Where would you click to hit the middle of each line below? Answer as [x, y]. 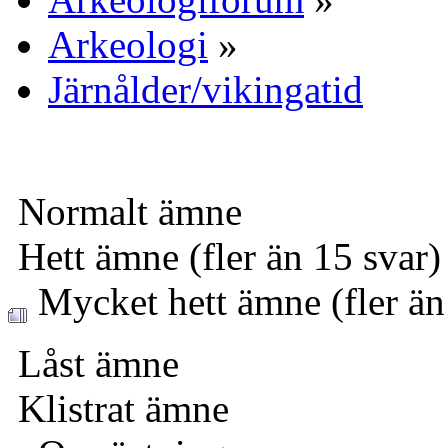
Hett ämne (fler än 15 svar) [224, 256]
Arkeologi [128, 44]
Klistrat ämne [118, 408]
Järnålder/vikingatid [205, 89]
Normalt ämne [125, 211]
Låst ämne [93, 363]
